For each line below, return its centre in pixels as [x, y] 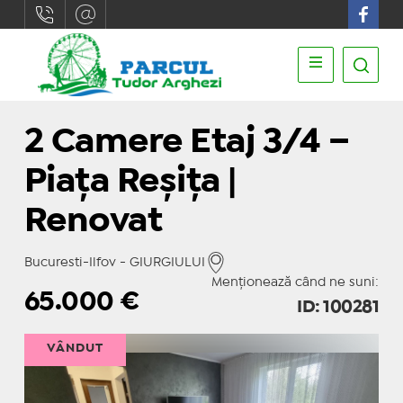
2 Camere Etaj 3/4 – [187, 143]
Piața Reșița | [130, 182]
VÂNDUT [75, 348]
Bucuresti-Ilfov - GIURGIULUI [114, 263]
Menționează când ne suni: [296, 282]
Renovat [93, 222]
